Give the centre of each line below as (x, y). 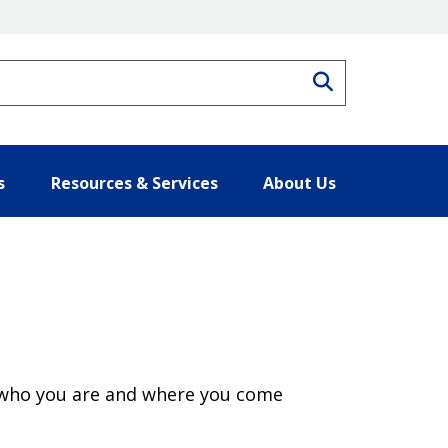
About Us (299, 182)
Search (365, 79)
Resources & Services (134, 182)
